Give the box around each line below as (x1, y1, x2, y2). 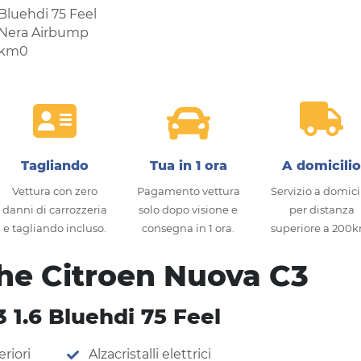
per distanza (288, 202, 355, 216)
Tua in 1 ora (149, 157, 227, 173)
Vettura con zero (11, 184, 98, 197)
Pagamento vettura (136, 184, 240, 197)
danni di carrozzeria (2, 202, 107, 216)
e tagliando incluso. (2, 221, 106, 234)
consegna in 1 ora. (142, 221, 235, 234)
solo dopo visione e (139, 202, 239, 216)
